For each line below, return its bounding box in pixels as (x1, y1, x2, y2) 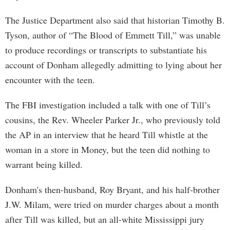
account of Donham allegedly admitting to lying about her (5, 59, 222, 71)
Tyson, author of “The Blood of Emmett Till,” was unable (5, 29, 221, 41)
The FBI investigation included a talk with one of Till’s (5, 99, 210, 111)
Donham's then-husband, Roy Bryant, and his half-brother (5, 183, 220, 196)
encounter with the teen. (5, 73, 95, 86)
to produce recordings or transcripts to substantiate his (5, 44, 207, 56)
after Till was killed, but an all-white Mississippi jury (5, 213, 204, 225)
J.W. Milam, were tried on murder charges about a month (5, 198, 219, 210)
